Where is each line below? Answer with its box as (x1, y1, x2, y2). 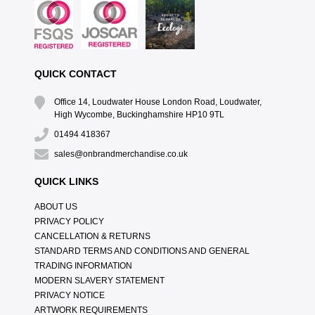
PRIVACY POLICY (34, 217, 104, 227)
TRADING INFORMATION (34, 261, 132, 271)
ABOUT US (34, 202, 77, 212)
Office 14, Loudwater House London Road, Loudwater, (53, 97, 262, 108)
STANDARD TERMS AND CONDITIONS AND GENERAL (34, 246, 250, 257)
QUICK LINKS (34, 176, 98, 188)
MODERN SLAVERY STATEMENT (34, 276, 165, 286)
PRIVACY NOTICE (34, 290, 105, 301)
